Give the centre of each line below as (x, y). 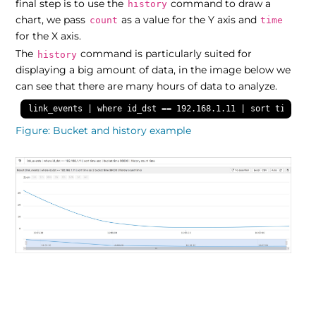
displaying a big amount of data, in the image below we (153, 70)
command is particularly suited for (164, 54)
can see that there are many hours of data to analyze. (147, 86)
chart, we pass (52, 19)
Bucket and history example (122, 131)
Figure (32, 131)
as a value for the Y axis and (189, 19)
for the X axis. (49, 36)
